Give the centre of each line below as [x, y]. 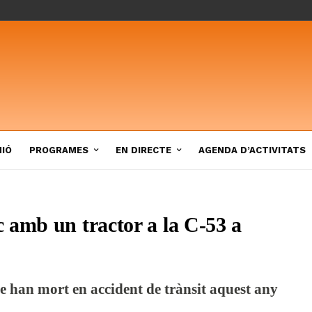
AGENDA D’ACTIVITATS [252, 150]
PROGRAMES [59, 150]
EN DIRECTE [143, 150]
